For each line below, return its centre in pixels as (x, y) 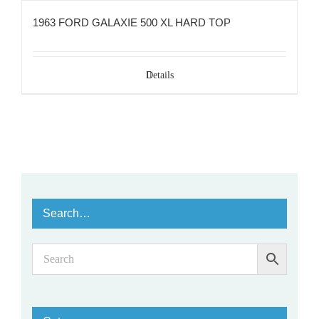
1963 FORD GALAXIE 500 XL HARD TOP (132, 22)
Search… (67, 214)
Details (159, 75)
